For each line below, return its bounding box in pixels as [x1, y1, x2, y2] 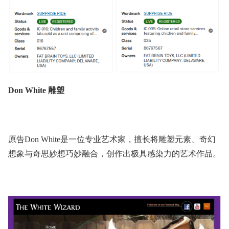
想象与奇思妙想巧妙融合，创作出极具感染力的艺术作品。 [8, 149, 221, 158]
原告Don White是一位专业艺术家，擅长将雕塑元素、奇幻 [8, 135, 216, 144]
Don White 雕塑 [8, 86, 64, 95]
